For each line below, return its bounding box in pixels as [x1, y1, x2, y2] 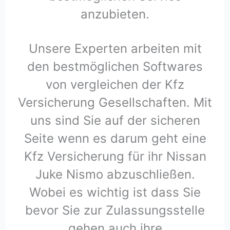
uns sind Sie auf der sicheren [30, 113, 200, 128]
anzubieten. [81, 7, 149, 22]
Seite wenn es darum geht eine [24, 131, 206, 146]
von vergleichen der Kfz [46, 77, 184, 92]
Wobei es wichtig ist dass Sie [29, 185, 201, 200]
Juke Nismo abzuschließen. [35, 167, 195, 182]
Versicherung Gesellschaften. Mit [18, 95, 212, 110]
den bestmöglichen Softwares [27, 59, 203, 74]
